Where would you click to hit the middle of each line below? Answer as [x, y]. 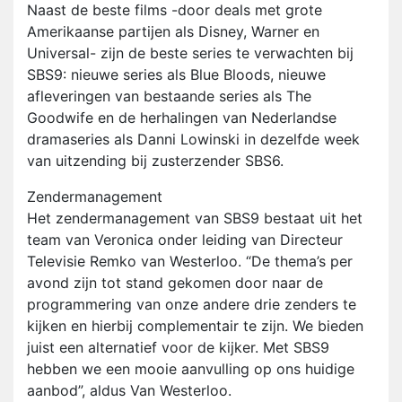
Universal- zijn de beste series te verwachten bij [190, 53]
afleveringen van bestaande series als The [169, 96]
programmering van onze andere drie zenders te [192, 305]
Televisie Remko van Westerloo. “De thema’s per [190, 262]
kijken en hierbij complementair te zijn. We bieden [195, 326]
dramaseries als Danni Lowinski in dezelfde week [193, 140]
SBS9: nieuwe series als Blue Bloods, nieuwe [176, 75]
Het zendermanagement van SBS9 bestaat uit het [195, 218]
